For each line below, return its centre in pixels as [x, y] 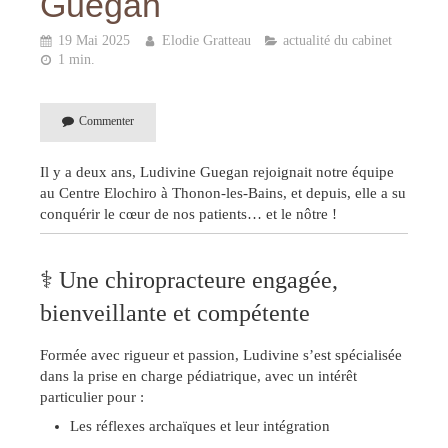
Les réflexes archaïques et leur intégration [200, 426]
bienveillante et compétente [175, 313]
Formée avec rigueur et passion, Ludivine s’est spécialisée [221, 355]
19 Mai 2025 [94, 40]
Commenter [106, 120]
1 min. [76, 59]
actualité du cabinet [337, 40]
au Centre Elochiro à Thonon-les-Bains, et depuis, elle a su [223, 193]
